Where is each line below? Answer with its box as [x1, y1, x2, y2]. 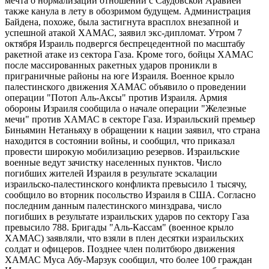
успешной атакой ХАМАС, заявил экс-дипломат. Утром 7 [5, 27, 242, 38]
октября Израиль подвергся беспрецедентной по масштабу [5, 38, 245, 49]
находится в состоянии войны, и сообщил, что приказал [5, 135, 235, 146]
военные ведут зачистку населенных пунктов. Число [5, 157, 222, 168]
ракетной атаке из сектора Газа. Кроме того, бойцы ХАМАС [5, 49, 253, 59]
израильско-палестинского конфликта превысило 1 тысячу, [5, 178, 247, 189]
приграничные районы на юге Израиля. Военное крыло [5, 70, 234, 81]
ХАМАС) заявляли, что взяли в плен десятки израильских [5, 232, 244, 243]
